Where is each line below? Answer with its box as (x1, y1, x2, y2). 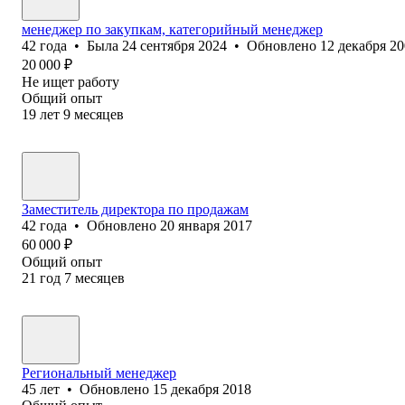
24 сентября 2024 (122, 37, 227, 53)
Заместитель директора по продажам (22, 201, 249, 217)
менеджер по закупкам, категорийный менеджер (22, 21, 323, 37)
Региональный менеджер (22, 364, 176, 381)
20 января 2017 (160, 217, 252, 233)
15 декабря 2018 (153, 381, 251, 397)
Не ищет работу (22, 73, 119, 89)
